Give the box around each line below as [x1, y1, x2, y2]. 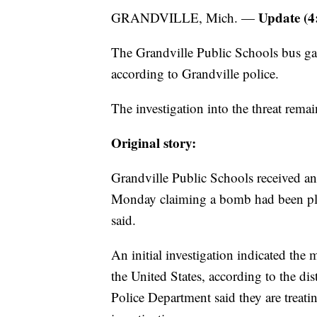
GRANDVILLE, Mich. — [111, 8, 258, 26]
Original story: [111, 132, 196, 152]
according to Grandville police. [111, 64, 279, 82]
